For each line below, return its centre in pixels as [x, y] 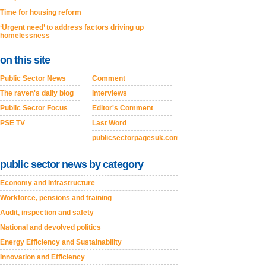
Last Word [109, 123]
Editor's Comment [123, 108]
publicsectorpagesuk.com [136, 137]
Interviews [110, 93]
